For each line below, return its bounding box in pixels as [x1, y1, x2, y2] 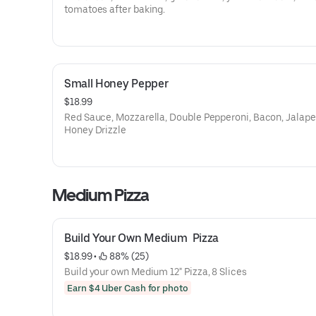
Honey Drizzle [64, 124, 126, 135]
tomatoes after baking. [64, 4, 166, 15]
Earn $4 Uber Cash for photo [67, 282, 188, 293]
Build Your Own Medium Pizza [64, 231, 219, 245]
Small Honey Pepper [64, 77, 169, 90]
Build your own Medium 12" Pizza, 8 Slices [64, 266, 247, 277]
